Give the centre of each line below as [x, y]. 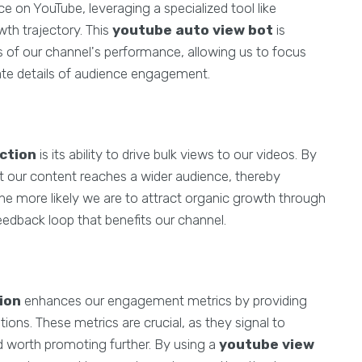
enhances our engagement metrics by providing [164, 301]
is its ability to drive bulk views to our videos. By [177, 154]
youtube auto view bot [193, 30]
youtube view [267, 344]
